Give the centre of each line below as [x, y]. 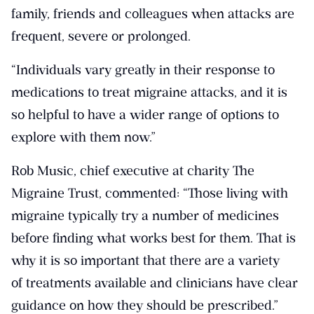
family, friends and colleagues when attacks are [153, 13]
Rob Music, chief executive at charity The [133, 170]
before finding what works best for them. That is [153, 238]
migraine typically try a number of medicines [145, 215]
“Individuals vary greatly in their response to [143, 69]
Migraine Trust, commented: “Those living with [150, 193]
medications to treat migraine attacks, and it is [149, 92]
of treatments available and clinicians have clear [155, 282]
